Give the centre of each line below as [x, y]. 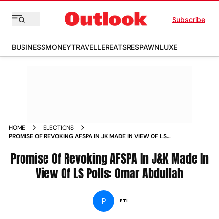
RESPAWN [143, 47]
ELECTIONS [58, 128]
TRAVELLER [90, 47]
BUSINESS [29, 47]
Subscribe [189, 19]
